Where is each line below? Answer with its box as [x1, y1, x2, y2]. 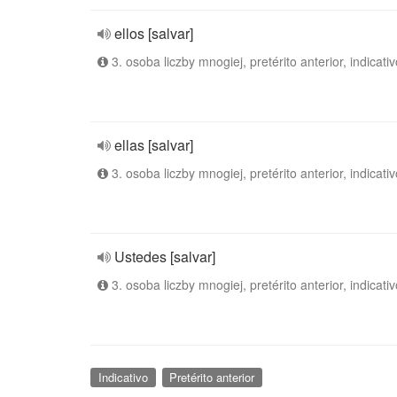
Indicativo [97, 369, 148, 385]
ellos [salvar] [114, 23, 193, 43]
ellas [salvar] [114, 135, 193, 155]
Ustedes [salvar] [114, 246, 215, 267]
